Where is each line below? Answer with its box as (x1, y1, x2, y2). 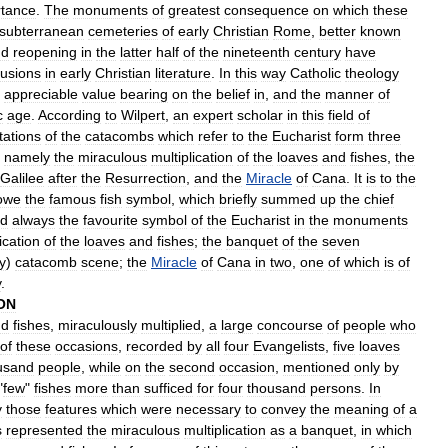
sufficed (144, 379, 193, 396)
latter (120, 43, 152, 60)
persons (310, 379, 361, 396)
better (319, 22, 356, 39)
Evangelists (253, 337, 325, 354)
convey (261, 400, 306, 417)
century (294, 43, 341, 60)
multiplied (141, 316, 201, 333)
